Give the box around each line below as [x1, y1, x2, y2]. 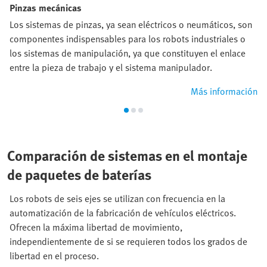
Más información [191, 84, 257, 99]
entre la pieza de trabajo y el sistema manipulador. [10, 60, 212, 75]
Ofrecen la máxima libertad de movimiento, [10, 220, 182, 235]
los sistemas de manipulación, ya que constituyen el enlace [10, 46, 246, 61]
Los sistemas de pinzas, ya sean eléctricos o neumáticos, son [10, 17, 252, 32]
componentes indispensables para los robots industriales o [10, 32, 246, 46]
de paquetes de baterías [7, 164, 151, 185]
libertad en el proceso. [10, 249, 99, 263]
